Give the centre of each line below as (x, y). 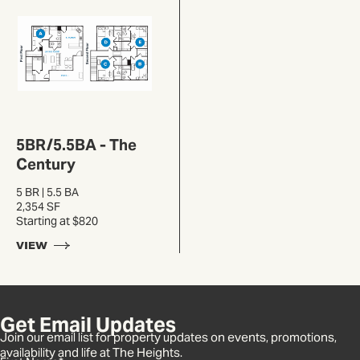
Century (46, 164)
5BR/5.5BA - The (76, 145)
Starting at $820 (57, 221)
